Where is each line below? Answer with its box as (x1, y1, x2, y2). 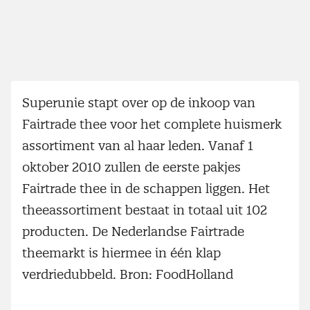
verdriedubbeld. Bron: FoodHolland (22, 266, 233, 282)
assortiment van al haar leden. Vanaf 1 (22, 137, 253, 154)
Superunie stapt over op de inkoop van (22, 94, 255, 111)
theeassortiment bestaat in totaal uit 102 (22, 201, 267, 218)
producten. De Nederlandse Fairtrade (22, 223, 244, 239)
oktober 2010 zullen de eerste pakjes (22, 158, 241, 175)
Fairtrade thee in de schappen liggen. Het (22, 180, 270, 197)
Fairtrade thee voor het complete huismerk (22, 116, 282, 132)
